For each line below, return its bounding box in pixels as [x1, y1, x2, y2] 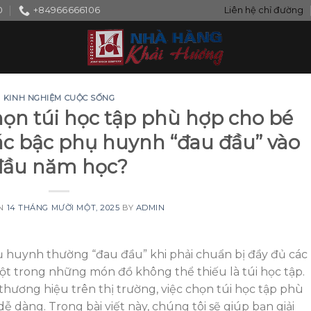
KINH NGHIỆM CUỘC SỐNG [3, 93, 115, 103]
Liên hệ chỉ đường [224, 5, 304, 15]
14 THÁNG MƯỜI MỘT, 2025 [6, 202, 120, 212]
